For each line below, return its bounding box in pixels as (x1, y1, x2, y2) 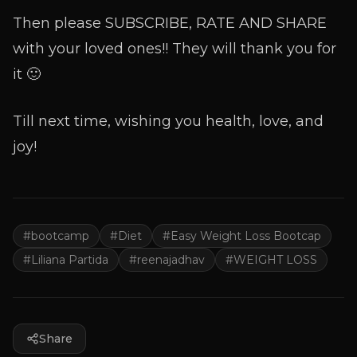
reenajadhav (137, 253, 205, 267)
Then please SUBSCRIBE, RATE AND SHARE (13, 14, 327, 32)
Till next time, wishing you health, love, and (13, 112, 324, 130)
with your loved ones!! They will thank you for (13, 40, 336, 57)
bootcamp (31, 229, 89, 243)
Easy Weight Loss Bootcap (171, 229, 321, 243)
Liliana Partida (31, 253, 108, 267)
